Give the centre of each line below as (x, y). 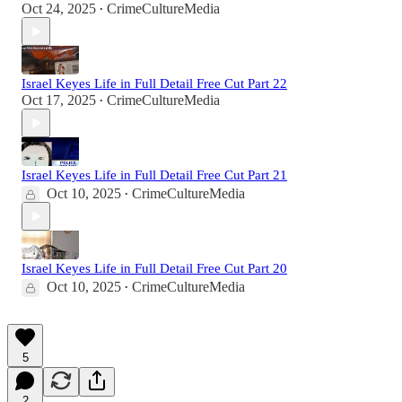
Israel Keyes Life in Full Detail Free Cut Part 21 (154, 175)
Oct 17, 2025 (59, 100)
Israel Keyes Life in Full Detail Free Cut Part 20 (154, 269)
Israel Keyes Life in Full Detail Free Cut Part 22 (154, 84)
